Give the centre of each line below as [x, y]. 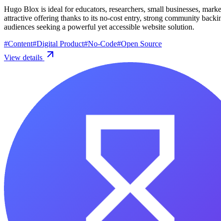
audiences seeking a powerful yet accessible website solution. [99, 27]
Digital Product [60, 43]
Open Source [141, 43]
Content [20, 43]
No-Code [102, 43]
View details [24, 57]
